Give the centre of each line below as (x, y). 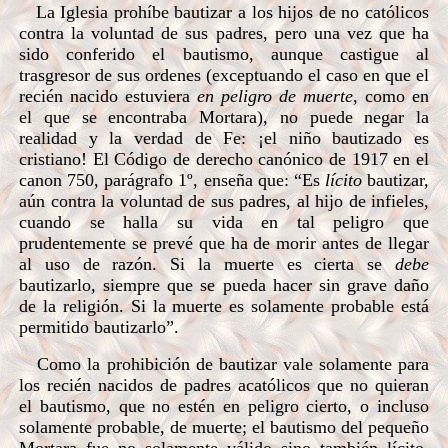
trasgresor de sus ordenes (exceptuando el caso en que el (224, 75)
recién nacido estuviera (108, 96)
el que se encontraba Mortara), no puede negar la (224, 117)
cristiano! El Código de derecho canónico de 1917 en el (224, 159)
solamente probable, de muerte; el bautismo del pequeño (224, 427)
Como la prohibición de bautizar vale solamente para (224, 364)
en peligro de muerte (275, 96)
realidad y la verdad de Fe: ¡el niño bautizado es (224, 138)
